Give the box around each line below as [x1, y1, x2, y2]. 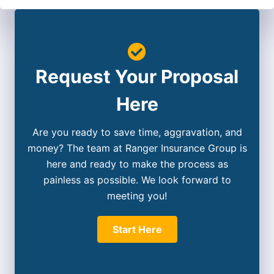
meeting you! [107, 190, 167, 202]
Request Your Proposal [35, 65, 239, 88]
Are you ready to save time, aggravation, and [32, 126, 242, 139]
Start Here [112, 223, 162, 236]
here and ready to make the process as [46, 158, 228, 171]
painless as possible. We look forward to [43, 174, 231, 187]
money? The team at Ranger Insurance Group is [27, 142, 247, 155]
